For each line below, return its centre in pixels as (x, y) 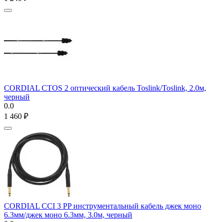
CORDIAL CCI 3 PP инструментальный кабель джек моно (103, 206)
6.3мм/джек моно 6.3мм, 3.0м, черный (68, 215)
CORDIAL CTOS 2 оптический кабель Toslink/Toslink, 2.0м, (105, 88)
